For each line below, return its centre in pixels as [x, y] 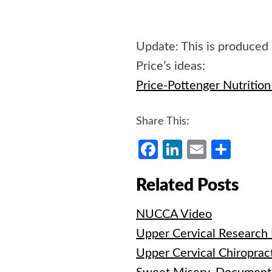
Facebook [199, 150]
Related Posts [187, 185]
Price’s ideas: [171, 66]
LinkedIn [218, 150]
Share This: [163, 122]
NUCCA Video [174, 215]
